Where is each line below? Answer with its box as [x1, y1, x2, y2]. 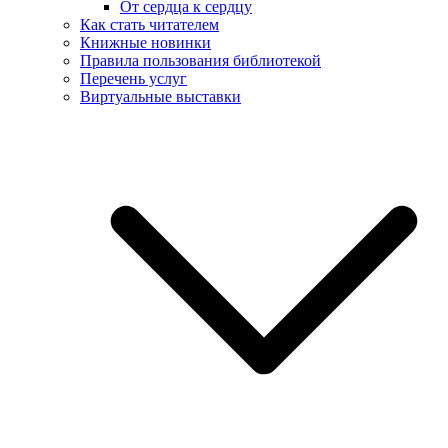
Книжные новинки [80, 34, 211, 51]
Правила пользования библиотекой [80, 52, 321, 69]
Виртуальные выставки [80, 88, 241, 105]
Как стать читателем [80, 16, 219, 33]
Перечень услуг [80, 70, 187, 87]
